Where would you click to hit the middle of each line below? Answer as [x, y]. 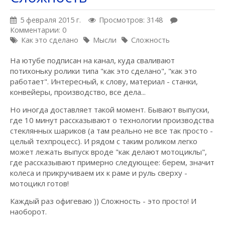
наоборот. [28, 211]
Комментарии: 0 [38, 30]
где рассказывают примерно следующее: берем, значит [112, 162]
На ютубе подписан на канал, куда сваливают [92, 60]
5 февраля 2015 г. [50, 20]
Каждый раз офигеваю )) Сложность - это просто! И [103, 201]
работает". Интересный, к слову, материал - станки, [104, 81]
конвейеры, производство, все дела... [78, 92]
